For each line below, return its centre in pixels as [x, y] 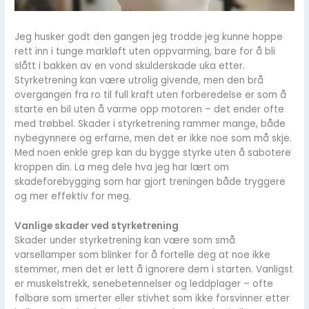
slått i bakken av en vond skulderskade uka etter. [130, 66]
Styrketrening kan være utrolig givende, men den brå [139, 81]
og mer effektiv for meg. [73, 197]
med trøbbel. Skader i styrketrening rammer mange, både [150, 124]
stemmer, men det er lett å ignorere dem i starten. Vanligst [154, 270]
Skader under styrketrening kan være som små [125, 241]
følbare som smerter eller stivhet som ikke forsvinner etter [152, 299]
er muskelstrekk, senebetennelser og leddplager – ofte [144, 284]
